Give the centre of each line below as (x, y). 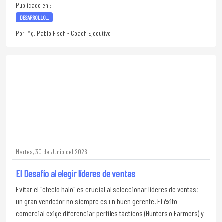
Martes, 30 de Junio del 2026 (52, 151)
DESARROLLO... (34, 17)
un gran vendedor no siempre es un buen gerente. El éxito (97, 201)
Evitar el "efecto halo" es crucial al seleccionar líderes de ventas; (107, 189)
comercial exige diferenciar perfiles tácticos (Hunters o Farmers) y (110, 213)
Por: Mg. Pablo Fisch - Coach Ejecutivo (63, 33)
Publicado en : (33, 5)
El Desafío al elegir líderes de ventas (76, 173)
